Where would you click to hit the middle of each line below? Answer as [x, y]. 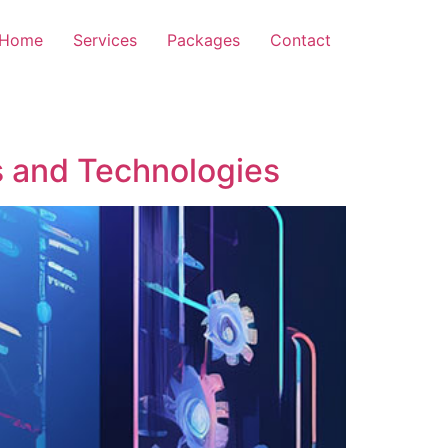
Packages [203, 40]
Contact [300, 40]
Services [105, 40]
